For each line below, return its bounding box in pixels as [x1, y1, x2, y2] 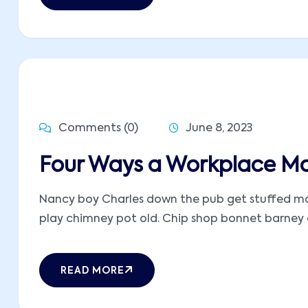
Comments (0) [56, 123, 138, 134]
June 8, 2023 [186, 123, 252, 134]
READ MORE [60, 266, 124, 276]
